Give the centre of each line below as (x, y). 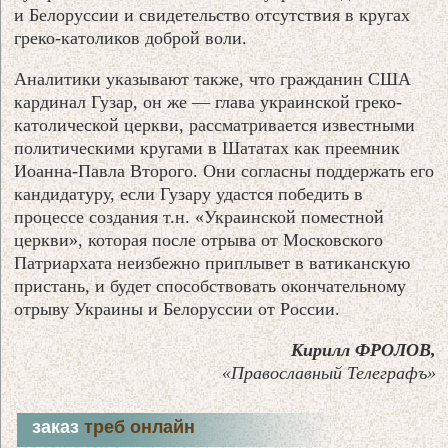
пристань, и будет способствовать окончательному (210, 285)
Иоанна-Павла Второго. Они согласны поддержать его (224, 170)
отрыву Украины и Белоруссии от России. (177, 308)
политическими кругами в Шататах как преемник (207, 147)
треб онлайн (140, 426)
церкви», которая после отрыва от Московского (199, 239)
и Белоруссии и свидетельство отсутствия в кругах (212, 14)
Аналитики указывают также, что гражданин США (213, 78)
